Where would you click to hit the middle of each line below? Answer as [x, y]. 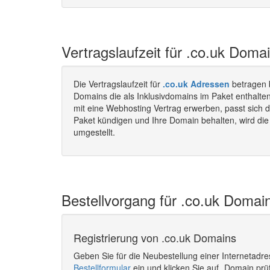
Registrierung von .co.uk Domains [155, 237]
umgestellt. [94, 132]
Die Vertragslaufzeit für [118, 84]
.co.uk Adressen [196, 84]
